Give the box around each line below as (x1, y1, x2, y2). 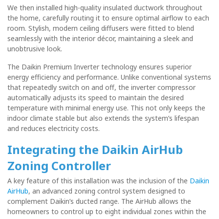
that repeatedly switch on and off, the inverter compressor (7, 82, 196, 92)
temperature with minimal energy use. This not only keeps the (7, 103, 205, 112)
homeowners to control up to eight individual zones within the (7, 206, 206, 216)
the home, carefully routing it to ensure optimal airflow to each (7, 13, 209, 22)
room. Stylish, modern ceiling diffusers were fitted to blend (7, 23, 194, 33)
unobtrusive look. (7, 44, 62, 53)
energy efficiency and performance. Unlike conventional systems (7, 72, 211, 82)
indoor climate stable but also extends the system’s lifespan (7, 113, 199, 123)
